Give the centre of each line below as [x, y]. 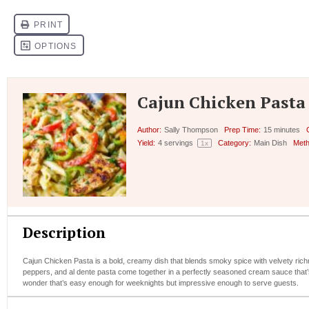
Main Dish [271, 142]
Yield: [146, 142]
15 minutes [282, 129]
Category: [234, 142]
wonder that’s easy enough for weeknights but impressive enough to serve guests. [161, 283]
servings [179, 142]
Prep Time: [242, 129]
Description [64, 233]
